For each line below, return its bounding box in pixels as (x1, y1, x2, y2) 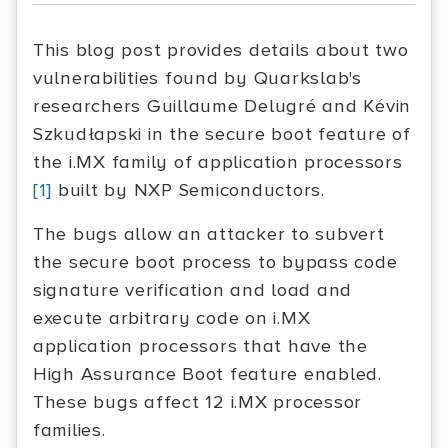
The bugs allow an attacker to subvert (33, 223, 385, 246)
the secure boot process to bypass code (33, 251, 398, 274)
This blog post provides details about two (33, 39, 409, 62)
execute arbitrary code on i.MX (33, 307, 311, 330)
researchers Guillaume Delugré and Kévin (33, 95, 412, 118)
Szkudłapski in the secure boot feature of (33, 123, 411, 146)
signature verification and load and (33, 279, 353, 302)
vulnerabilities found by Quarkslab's (33, 67, 362, 90)
